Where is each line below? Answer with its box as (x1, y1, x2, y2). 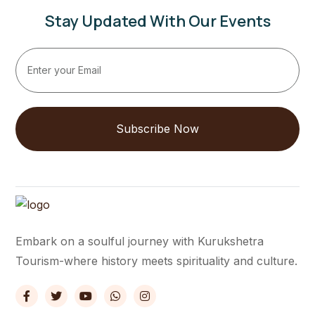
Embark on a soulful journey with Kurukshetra (15, 233, 264, 248)
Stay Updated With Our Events (44, 10, 271, 32)
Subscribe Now (116, 122, 199, 136)
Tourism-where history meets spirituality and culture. (15, 253, 297, 268)
